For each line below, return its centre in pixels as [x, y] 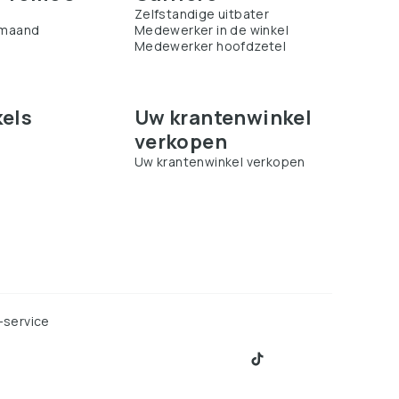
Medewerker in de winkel [212, 30]
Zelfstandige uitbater [202, 14]
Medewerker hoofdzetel [210, 46]
